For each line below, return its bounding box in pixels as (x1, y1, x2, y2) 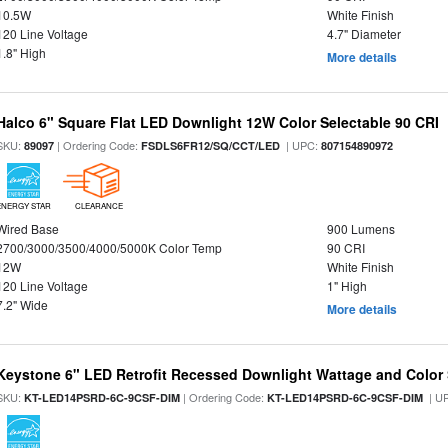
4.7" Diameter (326, 25, 401, 42)
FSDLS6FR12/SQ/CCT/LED (141, 138, 281, 153)
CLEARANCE (74, 200, 123, 211)
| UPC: (280, 137, 322, 153)
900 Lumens (326, 220, 395, 237)
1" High (326, 277, 367, 294)
